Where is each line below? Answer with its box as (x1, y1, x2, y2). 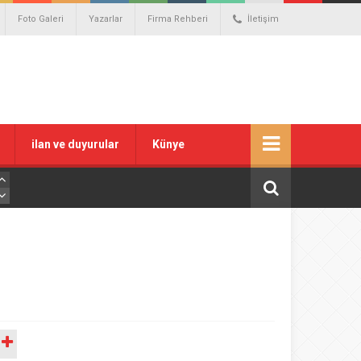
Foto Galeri (18, 14, 64, 24)
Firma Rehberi (147, 14, 208, 24)
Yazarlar (89, 14, 122, 24)
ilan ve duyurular (31, 138, 119, 151)
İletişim (247, 14, 279, 24)
